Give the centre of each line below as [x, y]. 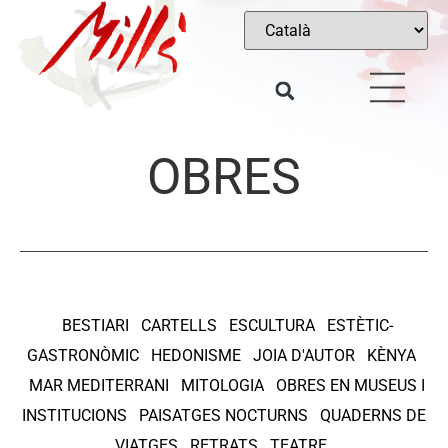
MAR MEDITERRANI [99, 386]
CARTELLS [178, 326]
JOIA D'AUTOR [303, 356]
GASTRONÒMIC [82, 356]
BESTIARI [95, 326]
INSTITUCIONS [74, 416]
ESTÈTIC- [359, 326]
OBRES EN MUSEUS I [350, 386]
